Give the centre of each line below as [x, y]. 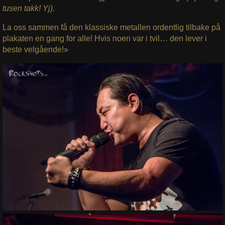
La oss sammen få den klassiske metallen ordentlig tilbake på [111, 28]
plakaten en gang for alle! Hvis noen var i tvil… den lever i [104, 39]
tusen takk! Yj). [28, 9]
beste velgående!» [35, 50]
